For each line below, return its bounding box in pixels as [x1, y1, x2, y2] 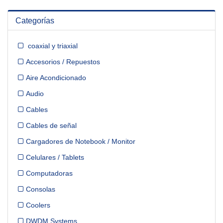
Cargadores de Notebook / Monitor [26, 137, 135, 146]
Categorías [15, 16, 54, 25]
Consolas [26, 185, 55, 194]
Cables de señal [26, 121, 77, 130]
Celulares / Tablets [26, 153, 84, 162]
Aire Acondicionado [26, 74, 86, 82]
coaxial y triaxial [26, 42, 78, 50]
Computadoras [26, 169, 73, 178]
